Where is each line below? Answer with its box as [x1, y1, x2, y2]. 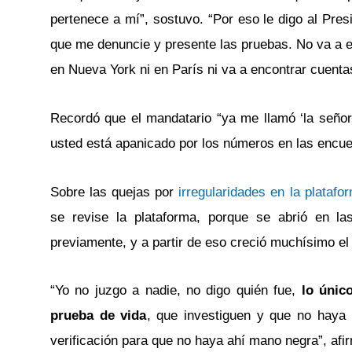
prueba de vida [50, 308, 147, 324]
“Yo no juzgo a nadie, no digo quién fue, [50, 283, 302, 299]
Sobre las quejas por [50, 184, 174, 200]
